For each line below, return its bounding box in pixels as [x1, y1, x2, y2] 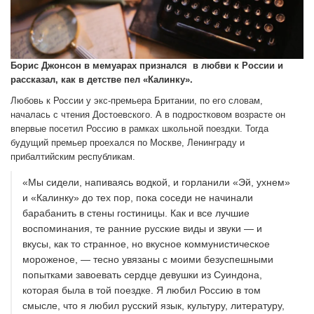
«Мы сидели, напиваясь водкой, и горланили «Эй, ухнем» [22, 177, 290, 189]
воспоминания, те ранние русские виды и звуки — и [22, 223, 262, 235]
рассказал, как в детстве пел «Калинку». [11, 74, 193, 86]
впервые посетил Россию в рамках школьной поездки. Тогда [11, 123, 268, 135]
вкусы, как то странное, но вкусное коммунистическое [22, 238, 270, 250]
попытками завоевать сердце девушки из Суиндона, [22, 269, 262, 281]
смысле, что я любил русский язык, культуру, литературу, [22, 300, 285, 312]
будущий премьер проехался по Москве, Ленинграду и [11, 137, 245, 149]
